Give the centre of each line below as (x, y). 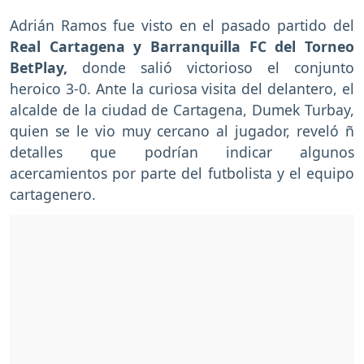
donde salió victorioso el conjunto (211, 67)
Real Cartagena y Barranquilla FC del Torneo (182, 46)
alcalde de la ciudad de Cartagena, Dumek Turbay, (182, 109)
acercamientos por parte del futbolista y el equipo (182, 173)
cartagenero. (53, 194)
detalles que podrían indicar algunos (182, 152)
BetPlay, (39, 67)
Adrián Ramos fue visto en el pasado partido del (182, 25)
